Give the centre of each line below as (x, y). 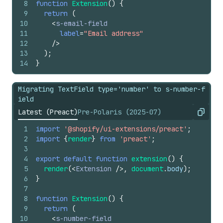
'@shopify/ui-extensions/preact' (125, 129)
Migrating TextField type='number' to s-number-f (111, 89)
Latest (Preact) (48, 112)
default (78, 159)
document (147, 169)
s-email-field (82, 23)
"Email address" (113, 33)
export (48, 159)
